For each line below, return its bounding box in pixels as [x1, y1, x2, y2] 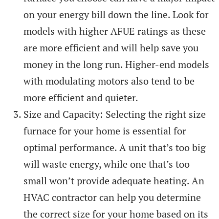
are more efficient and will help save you [23, 41, 198, 54]
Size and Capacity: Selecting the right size [23, 107, 206, 121]
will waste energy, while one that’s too [23, 157, 190, 171]
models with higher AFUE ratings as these [23, 24, 206, 38]
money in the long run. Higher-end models [23, 57, 209, 71]
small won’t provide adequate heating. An [23, 174, 204, 187]
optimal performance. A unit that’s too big [23, 140, 206, 154]
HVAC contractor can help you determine [23, 190, 201, 204]
